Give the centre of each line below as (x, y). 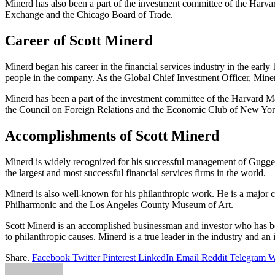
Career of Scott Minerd (79, 40)
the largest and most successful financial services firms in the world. (135, 172)
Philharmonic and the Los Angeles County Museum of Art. (119, 204)
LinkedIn (156, 257)
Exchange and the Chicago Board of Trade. (89, 15)
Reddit (214, 257)
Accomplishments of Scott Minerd (112, 135)
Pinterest (119, 257)
